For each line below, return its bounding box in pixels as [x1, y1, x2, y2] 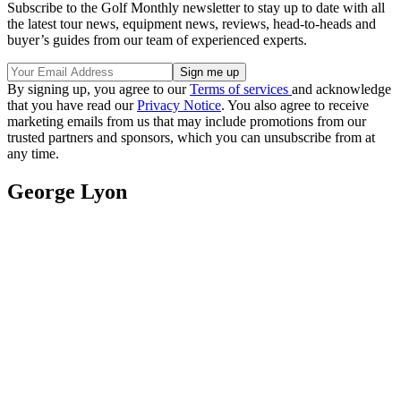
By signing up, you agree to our [7, 81, 190, 97]
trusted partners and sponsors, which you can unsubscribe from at [7, 129, 375, 145]
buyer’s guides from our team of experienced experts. [7, 31, 307, 47]
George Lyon [7, 179, 127, 203]
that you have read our [7, 97, 137, 113]
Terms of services [190, 81, 292, 97]
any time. [7, 145, 59, 161]
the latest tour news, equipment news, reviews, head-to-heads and [7, 15, 376, 31]
